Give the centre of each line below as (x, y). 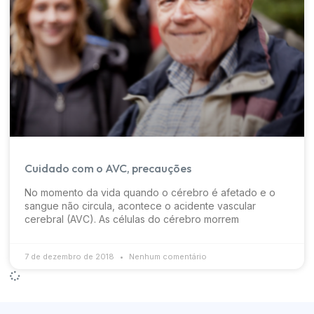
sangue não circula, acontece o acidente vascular (140, 206)
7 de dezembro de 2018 (70, 257)
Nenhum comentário (167, 257)
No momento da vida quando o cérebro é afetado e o (150, 193)
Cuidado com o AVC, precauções (108, 169)
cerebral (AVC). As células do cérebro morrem (132, 219)
